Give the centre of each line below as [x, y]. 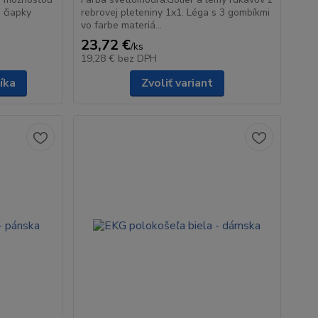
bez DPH [137, 59]
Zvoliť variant [177, 83]
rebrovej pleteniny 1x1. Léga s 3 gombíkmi [175, 12]
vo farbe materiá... [121, 25]
